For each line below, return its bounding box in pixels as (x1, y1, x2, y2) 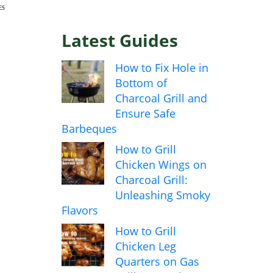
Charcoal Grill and (115, 91, 207, 106)
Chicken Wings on (115, 157, 207, 172)
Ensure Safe (115, 106, 175, 121)
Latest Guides (62, 29, 178, 52)
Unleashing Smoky (115, 188, 210, 203)
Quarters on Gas (115, 254, 199, 269)
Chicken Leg (115, 239, 176, 254)
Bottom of (115, 76, 167, 91)
